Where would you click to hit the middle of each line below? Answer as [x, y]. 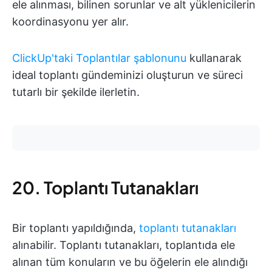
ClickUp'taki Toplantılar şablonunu [99, 58]
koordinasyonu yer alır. [70, 22]
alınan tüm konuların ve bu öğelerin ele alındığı [130, 262]
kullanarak [214, 58]
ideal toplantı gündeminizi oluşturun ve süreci [127, 75]
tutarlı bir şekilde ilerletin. [76, 92]
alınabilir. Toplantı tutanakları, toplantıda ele [124, 245]
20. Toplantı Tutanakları [105, 188]
